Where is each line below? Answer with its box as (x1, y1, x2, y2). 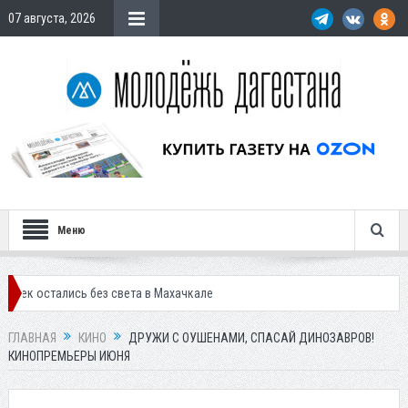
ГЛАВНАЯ (7, 331, 56, 346)
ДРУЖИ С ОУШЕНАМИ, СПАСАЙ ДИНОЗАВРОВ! (127, 331, 374, 346)
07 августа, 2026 (7, 11, 96, 25)
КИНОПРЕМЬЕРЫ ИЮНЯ (7, 349, 130, 364)
